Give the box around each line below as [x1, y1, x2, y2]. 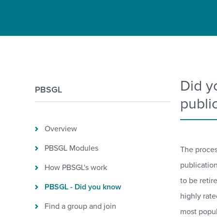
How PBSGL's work [45, 163, 107, 172]
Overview [45, 124, 77, 134]
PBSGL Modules [45, 143, 98, 153]
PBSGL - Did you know [45, 182, 121, 192]
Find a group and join [45, 201, 116, 211]
